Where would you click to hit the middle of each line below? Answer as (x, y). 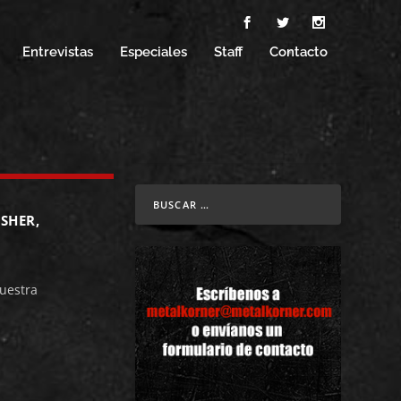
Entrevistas (57, 52)
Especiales (153, 52)
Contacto (298, 52)
